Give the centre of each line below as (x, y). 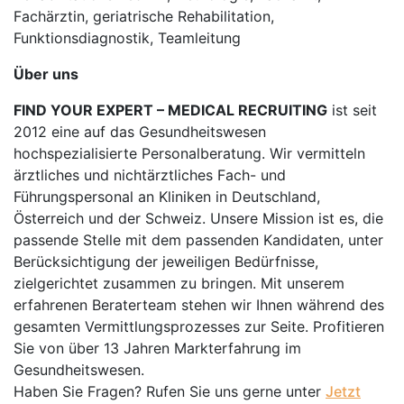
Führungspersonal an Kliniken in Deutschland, (167, 197)
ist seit (352, 110)
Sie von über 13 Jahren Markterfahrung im (157, 348)
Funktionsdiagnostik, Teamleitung (127, 38)
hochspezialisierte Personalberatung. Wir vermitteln (189, 153)
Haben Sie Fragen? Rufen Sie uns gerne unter (170, 391)
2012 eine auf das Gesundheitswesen (140, 132)
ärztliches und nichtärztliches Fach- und (150, 175)
